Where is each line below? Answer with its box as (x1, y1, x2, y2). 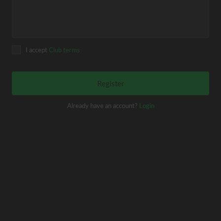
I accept (26, 46, 49, 54)
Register (97, 79, 124, 88)
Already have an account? (67, 102, 139, 110)
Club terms (49, 46, 80, 54)
